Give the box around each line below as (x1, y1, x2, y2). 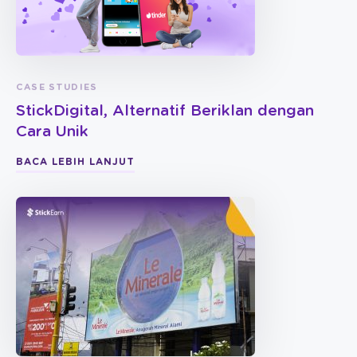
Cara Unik (16, 124, 88, 140)
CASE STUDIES (16, 83, 98, 92)
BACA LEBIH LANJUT (16, 157, 135, 167)
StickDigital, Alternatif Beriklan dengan (16, 104, 314, 120)
